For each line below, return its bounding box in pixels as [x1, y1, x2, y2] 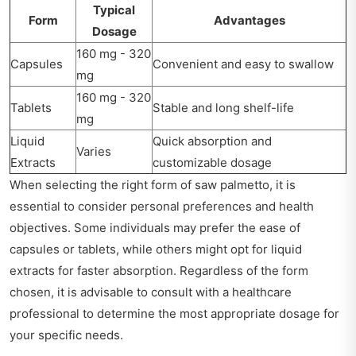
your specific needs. [10, 327, 123, 343]
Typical [93, 2, 135, 18]
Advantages [213, 13, 285, 29]
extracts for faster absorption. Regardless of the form [10, 263, 308, 279]
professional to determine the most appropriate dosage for [10, 306, 339, 322]
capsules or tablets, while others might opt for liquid [10, 242, 302, 257]
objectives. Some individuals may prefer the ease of [10, 220, 300, 236]
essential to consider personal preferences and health [10, 199, 314, 215]
